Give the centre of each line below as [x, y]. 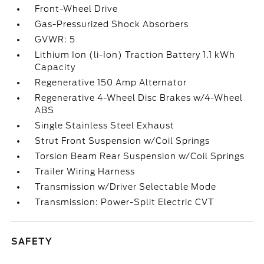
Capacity [55, 67]
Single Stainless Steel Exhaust [105, 126]
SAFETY [32, 242]
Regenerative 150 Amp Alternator [111, 82]
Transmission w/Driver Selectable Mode [126, 187]
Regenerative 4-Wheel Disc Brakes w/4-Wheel [139, 98]
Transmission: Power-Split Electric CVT [125, 202]
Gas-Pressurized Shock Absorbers [112, 24]
